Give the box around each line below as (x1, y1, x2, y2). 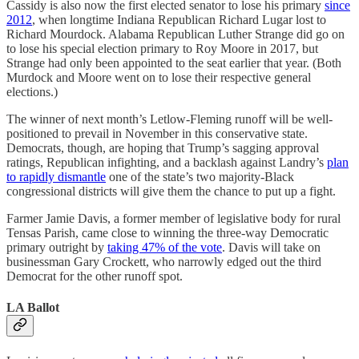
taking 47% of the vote (107, 240, 222, 255)
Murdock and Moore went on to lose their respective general (6, 71, 311, 85)
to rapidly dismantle (6, 170, 106, 184)
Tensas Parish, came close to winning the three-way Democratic (6, 226, 329, 240)
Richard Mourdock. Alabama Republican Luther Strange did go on (6, 27, 345, 42)
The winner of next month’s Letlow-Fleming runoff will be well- (6, 112, 333, 127)
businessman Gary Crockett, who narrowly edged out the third (6, 255, 321, 269)
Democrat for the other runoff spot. (6, 269, 183, 284)
